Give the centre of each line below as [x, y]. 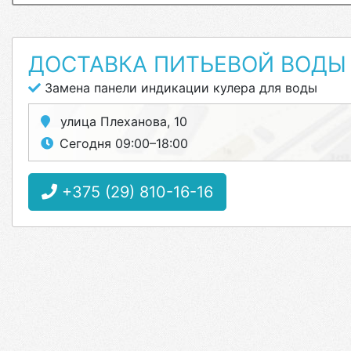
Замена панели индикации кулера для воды [179, 88]
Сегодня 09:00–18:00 [124, 143]
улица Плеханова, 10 [122, 121]
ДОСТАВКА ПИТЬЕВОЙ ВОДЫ [187, 64]
